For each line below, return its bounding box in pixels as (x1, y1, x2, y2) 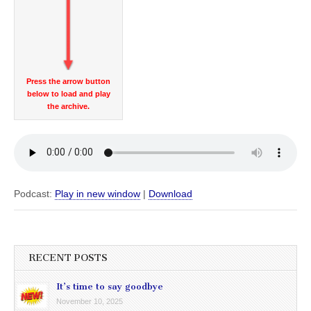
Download (149, 187, 192, 199)
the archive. (47, 101, 90, 110)
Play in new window (55, 187, 140, 199)
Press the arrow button (26, 76, 110, 85)
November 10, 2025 (56, 296, 123, 305)
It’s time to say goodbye (56, 280, 163, 292)
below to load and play (26, 89, 110, 98)
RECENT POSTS (28, 251, 108, 264)
